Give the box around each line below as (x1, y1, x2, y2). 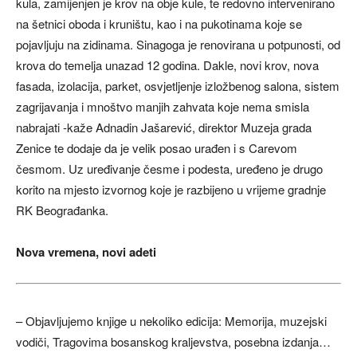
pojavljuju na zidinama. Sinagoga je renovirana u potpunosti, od (16, 35, 340, 53)
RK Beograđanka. (16, 201, 108, 218)
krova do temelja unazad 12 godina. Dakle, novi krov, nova (16, 56, 319, 73)
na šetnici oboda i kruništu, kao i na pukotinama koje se (16, 14, 302, 32)
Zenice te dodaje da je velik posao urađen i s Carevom (16, 139, 297, 156)
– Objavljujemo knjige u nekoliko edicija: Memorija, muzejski (16, 312, 327, 329)
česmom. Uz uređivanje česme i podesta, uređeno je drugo (16, 159, 323, 177)
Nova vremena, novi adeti (16, 242, 156, 261)
